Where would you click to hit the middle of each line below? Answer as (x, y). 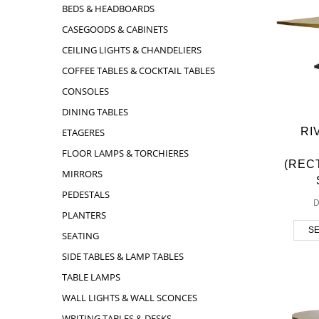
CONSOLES (85, 91)
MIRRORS (82, 174)
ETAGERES (83, 132)
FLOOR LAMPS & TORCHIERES (125, 153)
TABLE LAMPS (91, 277)
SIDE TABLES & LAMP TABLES (123, 256)
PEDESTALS (86, 194)
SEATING (80, 236)
